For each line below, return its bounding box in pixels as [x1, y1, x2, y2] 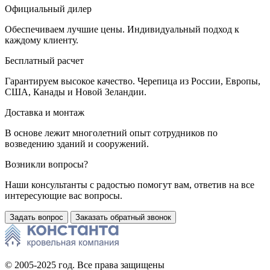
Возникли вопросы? [5, 159, 88, 169]
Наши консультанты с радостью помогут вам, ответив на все [5, 179, 254, 190]
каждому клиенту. [5, 34, 78, 45]
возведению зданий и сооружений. [5, 138, 149, 149]
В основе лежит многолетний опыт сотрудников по [5, 127, 218, 138]
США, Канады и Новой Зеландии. [5, 86, 146, 97]
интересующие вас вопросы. [5, 190, 122, 201]
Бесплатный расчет [5, 55, 84, 66]
